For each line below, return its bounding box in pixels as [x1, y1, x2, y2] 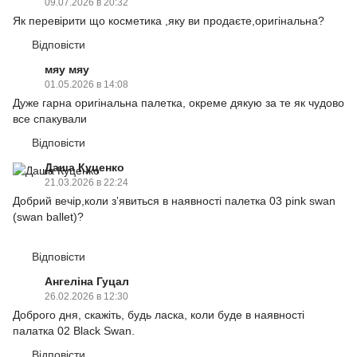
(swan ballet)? [13, 210, 84, 223]
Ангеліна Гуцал [45, 274, 129, 288]
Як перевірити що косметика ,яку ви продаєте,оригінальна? [13, 14, 324, 27]
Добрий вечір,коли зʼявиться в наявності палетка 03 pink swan [13, 194, 335, 207]
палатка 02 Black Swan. [13, 324, 135, 337]
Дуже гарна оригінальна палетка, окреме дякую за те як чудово [13, 96, 344, 109]
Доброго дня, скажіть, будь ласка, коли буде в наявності [13, 308, 304, 321]
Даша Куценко [45, 160, 124, 174]
